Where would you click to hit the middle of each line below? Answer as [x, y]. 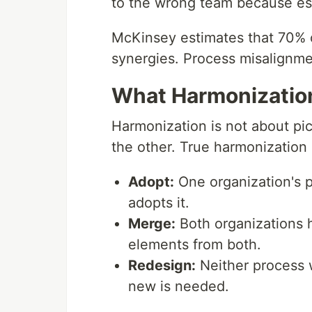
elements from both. [195, 244]
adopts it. [159, 203]
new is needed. [179, 286]
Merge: [152, 224]
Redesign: [162, 265]
